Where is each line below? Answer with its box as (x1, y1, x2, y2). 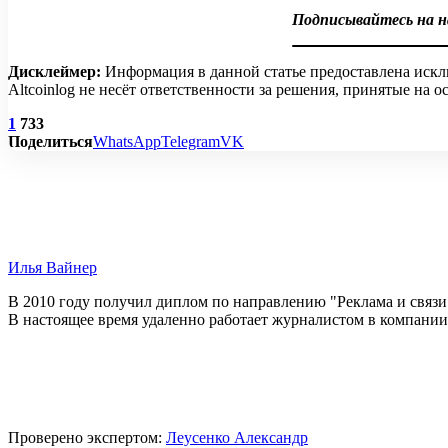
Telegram (161, 133, 220, 151)
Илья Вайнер (8, 259, 97, 277)
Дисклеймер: (8, 63, 101, 81)
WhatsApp (93, 133, 161, 151)
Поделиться (8, 133, 93, 151)
